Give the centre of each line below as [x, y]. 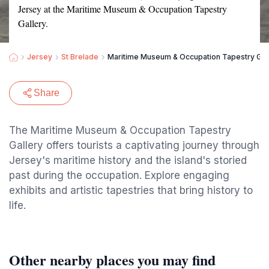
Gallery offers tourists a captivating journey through [134, 145]
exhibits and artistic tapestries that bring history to [131, 190]
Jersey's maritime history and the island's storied [128, 160]
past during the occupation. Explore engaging [119, 175]
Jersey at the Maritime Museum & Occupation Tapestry [122, 9]
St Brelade [80, 57]
